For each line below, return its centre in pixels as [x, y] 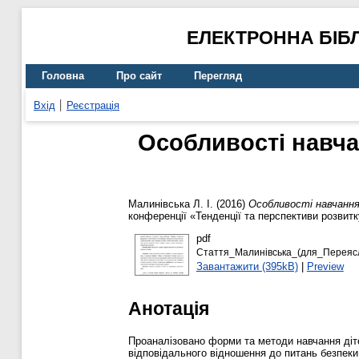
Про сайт [139, 76]
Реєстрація [93, 105]
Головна [63, 76]
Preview [325, 266]
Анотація [169, 308]
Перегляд [218, 76]
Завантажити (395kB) [247, 266]
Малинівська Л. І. [171, 204]
